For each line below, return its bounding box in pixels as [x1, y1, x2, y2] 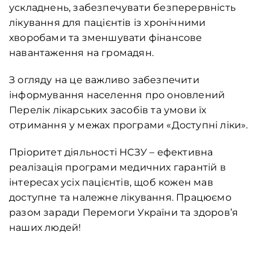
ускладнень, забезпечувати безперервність [9, 2, 236, 14]
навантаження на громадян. [9, 47, 154, 59]
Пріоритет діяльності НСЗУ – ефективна [9, 146, 213, 159]
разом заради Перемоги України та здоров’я [9, 207, 239, 219]
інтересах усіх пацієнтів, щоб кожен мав [9, 177, 213, 189]
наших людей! [9, 222, 81, 234]
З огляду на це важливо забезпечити [9, 74, 199, 86]
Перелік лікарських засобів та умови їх [9, 104, 207, 116]
